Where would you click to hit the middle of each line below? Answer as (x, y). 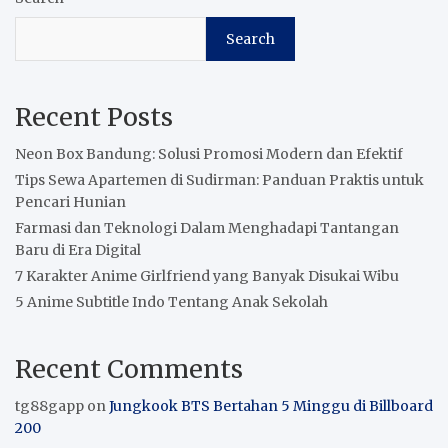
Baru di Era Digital (78, 249)
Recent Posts (94, 116)
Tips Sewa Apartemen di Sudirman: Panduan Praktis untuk (219, 179)
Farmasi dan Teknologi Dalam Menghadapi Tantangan (207, 227)
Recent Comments (129, 368)
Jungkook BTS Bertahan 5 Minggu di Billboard (271, 405)
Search (250, 38)
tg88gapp (49, 405)
